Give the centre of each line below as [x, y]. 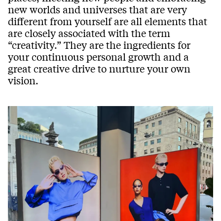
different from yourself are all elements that [108, 21]
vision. [23, 80]
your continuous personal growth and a [98, 57]
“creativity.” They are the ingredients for [99, 45]
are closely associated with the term [89, 33]
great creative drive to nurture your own [99, 69]
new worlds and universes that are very [97, 9]
